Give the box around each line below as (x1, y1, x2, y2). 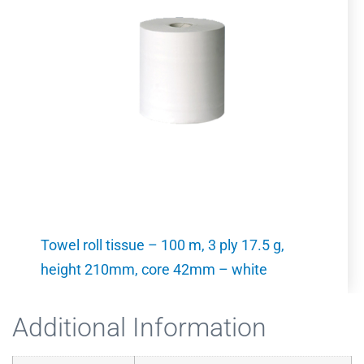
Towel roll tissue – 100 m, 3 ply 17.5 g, (41, 236, 284, 253)
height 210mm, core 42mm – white (41, 261, 267, 278)
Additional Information (12, 312, 266, 344)
